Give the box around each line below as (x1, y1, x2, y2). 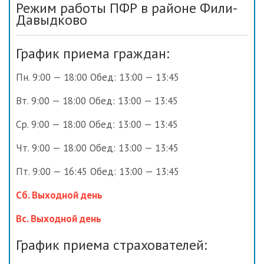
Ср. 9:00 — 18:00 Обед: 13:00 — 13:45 (16, 118, 178, 131)
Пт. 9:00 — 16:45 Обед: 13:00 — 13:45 (16, 165, 179, 179)
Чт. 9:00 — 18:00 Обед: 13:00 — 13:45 (16, 141, 179, 155)
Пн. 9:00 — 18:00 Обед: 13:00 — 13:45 (16, 71, 179, 84)
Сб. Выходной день (16, 189, 103, 202)
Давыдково (16, 11, 87, 29)
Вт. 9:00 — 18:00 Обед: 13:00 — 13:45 (16, 94, 178, 108)
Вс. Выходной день (16, 212, 101, 226)
